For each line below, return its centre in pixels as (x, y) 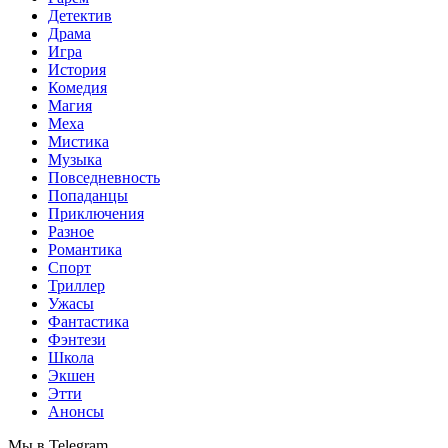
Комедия (77, 87)
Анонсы (76, 411)
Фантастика (88, 321)
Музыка (75, 159)
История (77, 69)
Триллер (76, 285)
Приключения (96, 213)
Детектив (80, 15)
